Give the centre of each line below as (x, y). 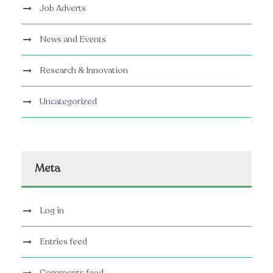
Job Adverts (63, 9)
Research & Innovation (84, 71)
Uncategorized (68, 102)
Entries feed (63, 242)
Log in (52, 211)
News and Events (73, 40)
